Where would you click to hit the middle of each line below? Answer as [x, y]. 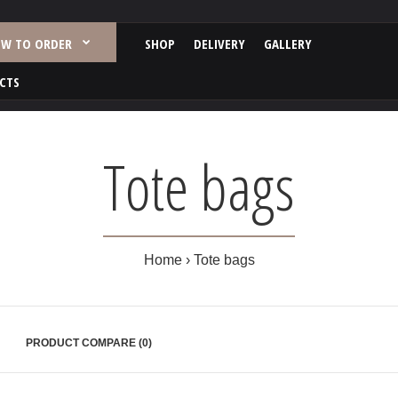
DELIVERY [219, 44]
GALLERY [288, 44]
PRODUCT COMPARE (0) [88, 343]
